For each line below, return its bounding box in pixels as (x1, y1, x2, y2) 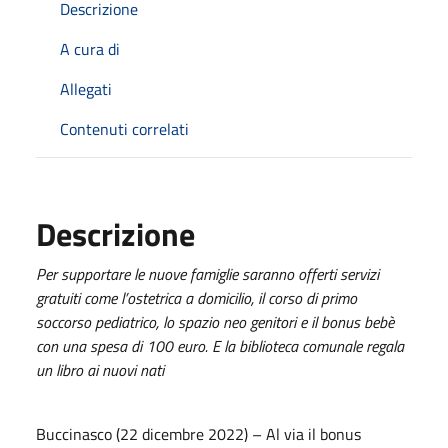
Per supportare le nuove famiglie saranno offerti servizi (36, 261, 379, 286)
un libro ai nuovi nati (36, 357, 168, 382)
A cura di (60, 36, 120, 61)
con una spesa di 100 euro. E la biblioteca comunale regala (36, 333, 404, 358)
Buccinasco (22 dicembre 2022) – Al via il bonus (36, 421, 361, 446)
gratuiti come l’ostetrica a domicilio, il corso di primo (36, 285, 357, 310)
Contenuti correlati (60, 116, 189, 141)
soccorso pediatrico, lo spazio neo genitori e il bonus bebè (36, 309, 394, 334)
